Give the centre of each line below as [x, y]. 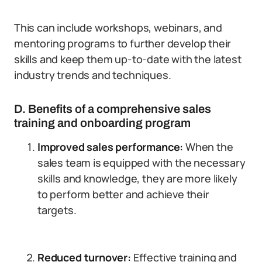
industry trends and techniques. [93, 75]
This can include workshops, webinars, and [118, 27]
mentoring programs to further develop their [123, 43]
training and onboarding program [102, 123]
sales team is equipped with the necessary [142, 163]
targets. [57, 210]
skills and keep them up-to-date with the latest [128, 59]
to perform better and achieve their [123, 194]
